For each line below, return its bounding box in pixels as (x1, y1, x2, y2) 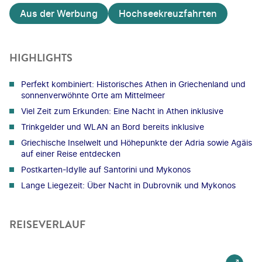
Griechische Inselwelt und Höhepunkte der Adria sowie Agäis (21, 137, 252, 147)
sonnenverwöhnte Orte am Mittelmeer (21, 89, 165, 100)
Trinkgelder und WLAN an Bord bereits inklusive (21, 121, 204, 132)
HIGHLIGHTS (9, 50, 73, 65)
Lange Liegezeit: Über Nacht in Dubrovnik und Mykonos (21, 180, 236, 190)
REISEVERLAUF (9, 216, 85, 232)
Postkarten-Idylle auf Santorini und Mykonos (21, 164, 191, 174)
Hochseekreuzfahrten (119, 7, 217, 19)
